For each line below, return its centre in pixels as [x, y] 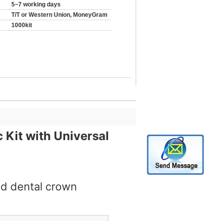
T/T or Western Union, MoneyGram [59, 15]
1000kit [22, 25]
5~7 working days [36, 4]
